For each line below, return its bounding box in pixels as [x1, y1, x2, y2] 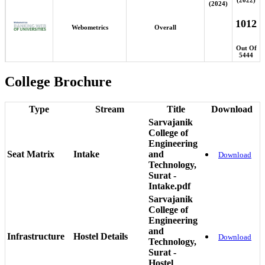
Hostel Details [73, 231, 128, 241]
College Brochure [5, 73, 112, 89]
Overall [154, 23, 176, 31]
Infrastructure [7, 231, 64, 241]
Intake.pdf [148, 180, 190, 191]
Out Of [235, 44, 257, 51]
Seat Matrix [7, 148, 54, 159]
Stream [95, 104, 124, 114]
